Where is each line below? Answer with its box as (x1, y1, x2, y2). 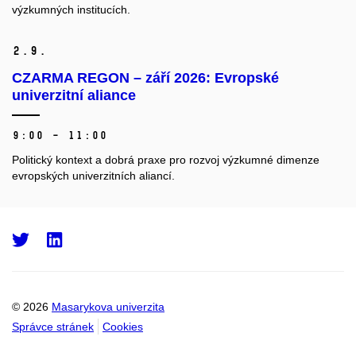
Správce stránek (12, 319, 94, 333)
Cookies (103, 319, 143, 333)
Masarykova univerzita (52, 300, 164, 313)
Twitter (29, 230, 122, 249)
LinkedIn (61, 230, 157, 249)
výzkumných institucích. (12, 3, 130, 17)
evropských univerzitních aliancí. (12, 169, 175, 183)
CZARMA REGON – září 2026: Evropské (12, 70, 279, 87)
